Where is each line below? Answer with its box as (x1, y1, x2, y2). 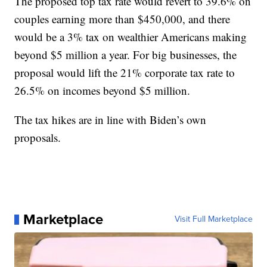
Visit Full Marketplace (174, 213, 253, 226)
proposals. (14, 130, 61, 145)
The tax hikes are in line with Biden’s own (14, 112, 207, 128)
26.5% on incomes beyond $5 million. (14, 83, 191, 98)
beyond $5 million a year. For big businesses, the (14, 47, 237, 63)
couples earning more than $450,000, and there (14, 11, 231, 27)
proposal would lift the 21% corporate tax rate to (14, 65, 235, 80)
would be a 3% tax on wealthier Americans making (14, 29, 247, 45)
